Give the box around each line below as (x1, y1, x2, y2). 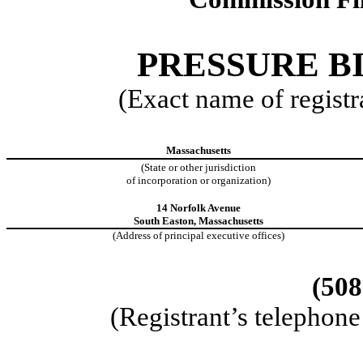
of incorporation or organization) (126, 174, 271, 187)
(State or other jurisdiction (140, 161, 256, 174)
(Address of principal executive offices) (112, 229, 284, 242)
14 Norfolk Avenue (156, 202, 241, 215)
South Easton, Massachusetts (133, 215, 263, 228)
